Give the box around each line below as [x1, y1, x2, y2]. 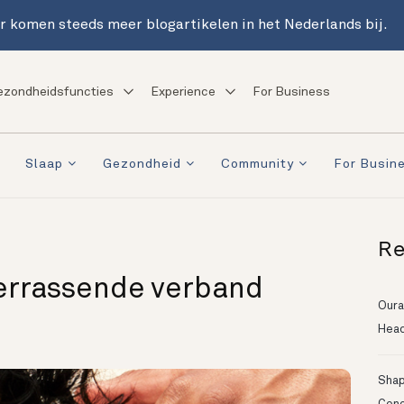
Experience [150, 85, 216, 98]
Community [221, 158, 294, 171]
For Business [252, 85, 330, 98]
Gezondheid [103, 158, 181, 171]
